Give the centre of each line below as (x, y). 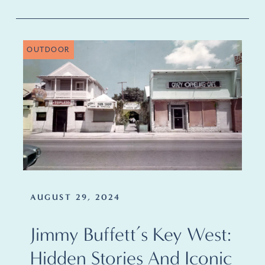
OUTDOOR (49, 50)
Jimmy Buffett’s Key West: (131, 234)
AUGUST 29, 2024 (75, 197)
